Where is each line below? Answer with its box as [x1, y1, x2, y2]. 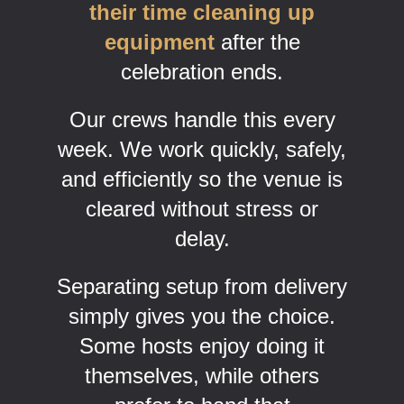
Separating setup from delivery [57, 273, 347, 298]
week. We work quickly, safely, [58, 136, 346, 161]
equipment [104, 29, 215, 54]
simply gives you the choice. [69, 303, 335, 328]
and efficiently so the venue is [61, 166, 343, 191]
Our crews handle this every [69, 106, 335, 132]
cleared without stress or [86, 196, 318, 221]
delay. [174, 225, 230, 251]
